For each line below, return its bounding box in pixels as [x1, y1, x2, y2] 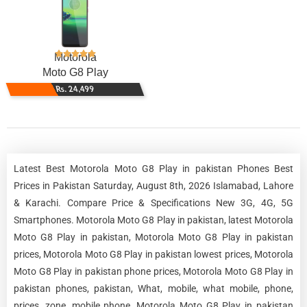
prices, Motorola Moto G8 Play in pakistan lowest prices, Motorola [14, 248, 293, 260]
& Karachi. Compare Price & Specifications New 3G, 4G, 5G [14, 197, 293, 208]
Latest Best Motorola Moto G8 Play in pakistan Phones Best [14, 162, 293, 174]
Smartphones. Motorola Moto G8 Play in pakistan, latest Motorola [14, 214, 293, 225]
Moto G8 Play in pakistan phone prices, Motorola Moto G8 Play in [14, 265, 293, 277]
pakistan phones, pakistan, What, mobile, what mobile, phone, [14, 282, 293, 294]
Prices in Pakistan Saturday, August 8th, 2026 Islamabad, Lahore [14, 180, 293, 191]
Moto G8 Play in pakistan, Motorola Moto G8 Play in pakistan [14, 231, 293, 243]
